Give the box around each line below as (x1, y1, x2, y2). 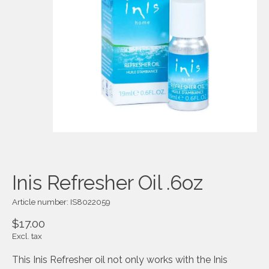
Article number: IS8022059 (12, 197, 110, 207)
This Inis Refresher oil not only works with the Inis (12, 254, 228, 266)
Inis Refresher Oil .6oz (12, 171, 203, 195)
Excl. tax (12, 231, 42, 241)
